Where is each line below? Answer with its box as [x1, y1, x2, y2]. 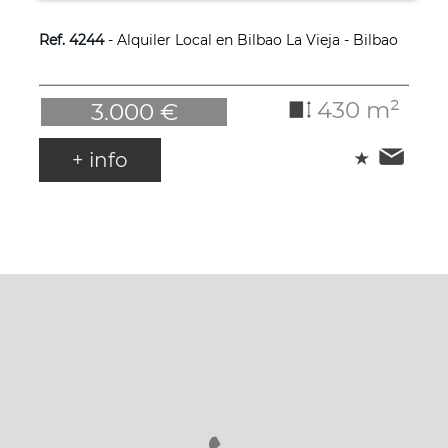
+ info [71, 148, 128, 173]
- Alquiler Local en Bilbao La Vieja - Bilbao [103, 31, 398, 50]
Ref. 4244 [38, 31, 104, 50]
